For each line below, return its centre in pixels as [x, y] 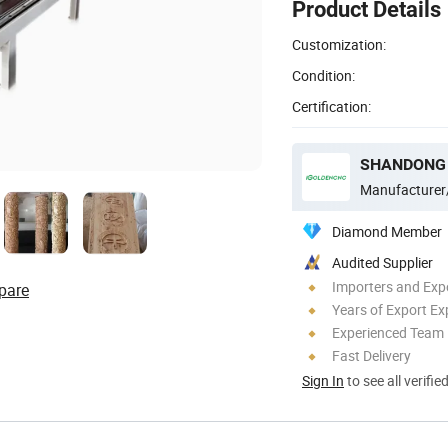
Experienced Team [388, 332]
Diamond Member [387, 231]
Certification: [331, 106]
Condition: [323, 75]
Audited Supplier [382, 262]
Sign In [323, 380]
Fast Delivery [371, 355]
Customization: [339, 44]
